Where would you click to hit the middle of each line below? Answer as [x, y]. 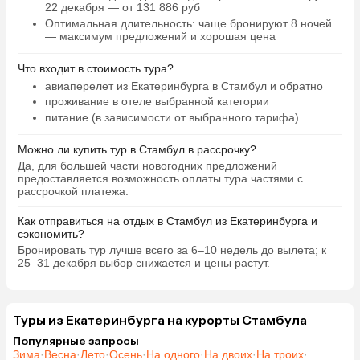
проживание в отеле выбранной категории [157, 102]
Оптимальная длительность [118, 23]
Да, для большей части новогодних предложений [147, 166]
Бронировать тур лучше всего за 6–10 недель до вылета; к [172, 250]
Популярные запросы [76, 342]
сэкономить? [51, 234]
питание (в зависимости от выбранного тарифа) [172, 117]
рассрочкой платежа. [73, 192]
